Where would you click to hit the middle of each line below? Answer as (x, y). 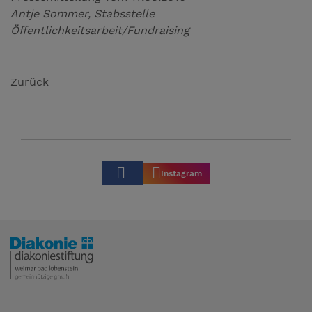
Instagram (181, 173)
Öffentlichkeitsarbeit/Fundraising (100, 31)
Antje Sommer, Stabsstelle (83, 14)
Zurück (30, 82)
